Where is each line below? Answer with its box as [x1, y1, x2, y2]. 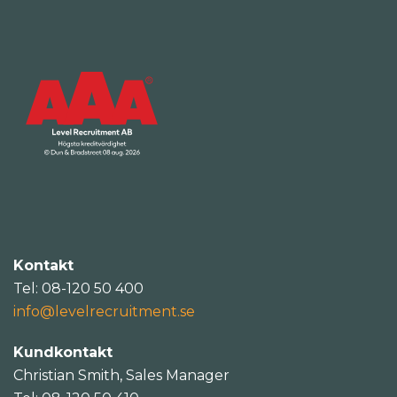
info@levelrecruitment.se [13, 302, 195, 320]
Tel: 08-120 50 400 [13, 279, 144, 297]
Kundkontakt [13, 343, 113, 361]
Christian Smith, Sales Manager [13, 366, 230, 384]
